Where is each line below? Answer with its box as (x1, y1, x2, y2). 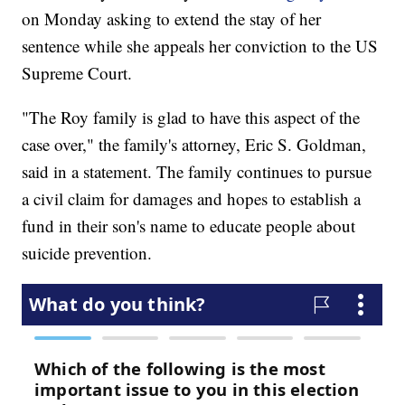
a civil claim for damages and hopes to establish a (22, 187, 362, 211)
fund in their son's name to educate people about (22, 214, 356, 238)
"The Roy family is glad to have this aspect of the (22, 106, 361, 129)
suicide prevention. (22, 241, 153, 265)
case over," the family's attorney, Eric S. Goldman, (22, 133, 367, 156)
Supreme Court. (22, 61, 133, 85)
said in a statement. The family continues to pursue (22, 160, 372, 184)
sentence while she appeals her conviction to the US (22, 34, 379, 58)
